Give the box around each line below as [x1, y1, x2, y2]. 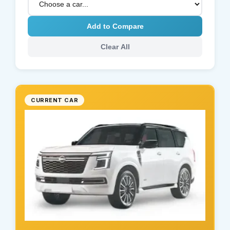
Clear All [100, 43, 130, 51]
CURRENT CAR [31, 97, 79, 104]
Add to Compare [86, 22, 144, 31]
